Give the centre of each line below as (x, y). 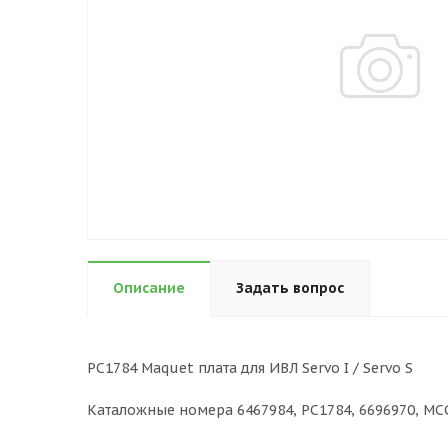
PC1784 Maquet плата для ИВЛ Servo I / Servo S (250, 368)
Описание (149, 288)
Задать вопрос (290, 288)
